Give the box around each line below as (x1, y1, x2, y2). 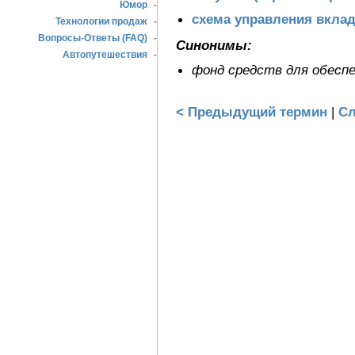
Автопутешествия (60, 49, 150, 60)
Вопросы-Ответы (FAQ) (36, 32, 150, 44)
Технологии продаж (53, 16, 150, 27)
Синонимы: (176, 37, 252, 53)
